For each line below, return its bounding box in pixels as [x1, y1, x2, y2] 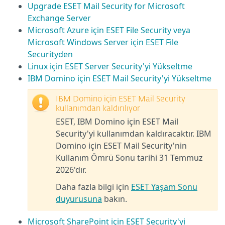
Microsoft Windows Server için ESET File [28, 37, 178, 48]
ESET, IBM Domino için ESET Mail [56, 116, 178, 127]
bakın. [102, 193, 127, 204]
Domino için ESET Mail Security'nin [56, 140, 187, 151]
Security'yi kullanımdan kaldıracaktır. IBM [56, 128, 211, 139]
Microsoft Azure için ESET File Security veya [28, 25, 190, 36]
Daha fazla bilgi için [56, 181, 131, 192]
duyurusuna [56, 193, 102, 204]
